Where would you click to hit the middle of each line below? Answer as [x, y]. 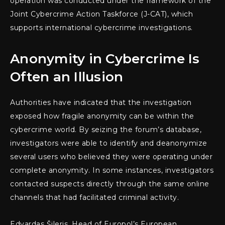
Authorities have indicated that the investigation [101, 102]
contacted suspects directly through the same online [110, 184]
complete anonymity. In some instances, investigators [112, 170]
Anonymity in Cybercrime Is [105, 59]
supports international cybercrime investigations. [101, 27]
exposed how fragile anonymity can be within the [102, 116]
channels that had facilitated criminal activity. [94, 197]
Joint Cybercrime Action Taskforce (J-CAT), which [101, 14]
